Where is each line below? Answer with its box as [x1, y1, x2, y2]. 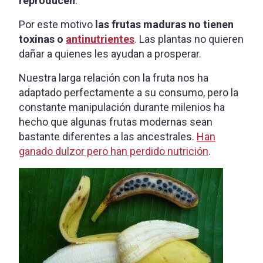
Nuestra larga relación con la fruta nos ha [19, 71, 208, 84]
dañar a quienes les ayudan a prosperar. [19, 47, 201, 60]
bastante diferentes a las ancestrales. [19, 130, 197, 143]
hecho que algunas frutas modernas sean [19, 115, 213, 128]
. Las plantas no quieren [134, 32, 244, 45]
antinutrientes [66, 32, 134, 45]
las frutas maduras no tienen [95, 18, 234, 31]
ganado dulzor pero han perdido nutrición [19, 144, 208, 157]
